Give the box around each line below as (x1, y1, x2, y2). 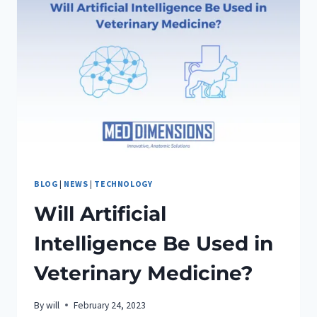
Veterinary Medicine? (34, 261, 253, 286)
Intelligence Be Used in (34, 231, 273, 256)
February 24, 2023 (74, 299, 146, 311)
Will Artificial (34, 202, 166, 226)
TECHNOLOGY (94, 178, 153, 190)
